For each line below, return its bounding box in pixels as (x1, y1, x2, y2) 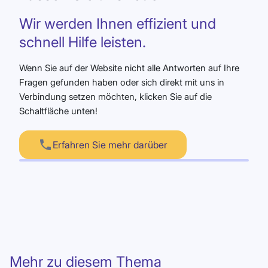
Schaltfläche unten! (19, 105, 98, 117)
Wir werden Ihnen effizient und (19, 14, 216, 32)
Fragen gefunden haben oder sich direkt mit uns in (19, 76, 224, 88)
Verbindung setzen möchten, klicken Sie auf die (19, 90, 212, 102)
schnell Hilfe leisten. (19, 33, 146, 51)
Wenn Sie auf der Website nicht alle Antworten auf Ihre (19, 62, 239, 74)
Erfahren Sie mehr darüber (53, 138, 167, 151)
